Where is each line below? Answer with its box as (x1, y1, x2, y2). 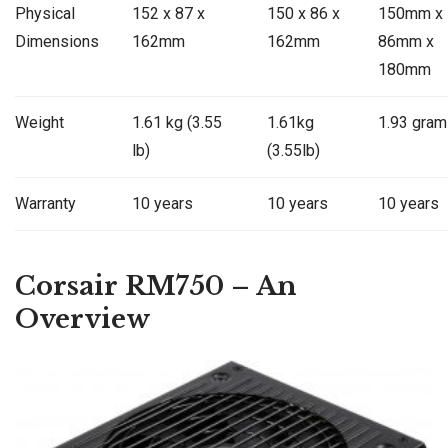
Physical (15, 4, 75, 24)
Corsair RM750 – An (15, 269, 297, 302)
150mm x (377, 4, 443, 24)
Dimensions (15, 32, 99, 52)
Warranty (15, 194, 76, 214)
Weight (15, 113, 64, 133)
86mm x (377, 32, 434, 52)
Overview (15, 302, 151, 335)
